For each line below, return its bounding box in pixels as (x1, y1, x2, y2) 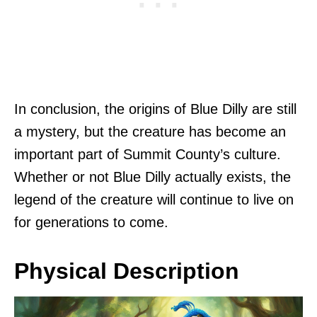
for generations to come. (14, 214, 168, 231)
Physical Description (14, 258, 239, 284)
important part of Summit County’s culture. (14, 146, 281, 163)
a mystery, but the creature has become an (14, 124, 286, 140)
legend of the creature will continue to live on (14, 192, 294, 208)
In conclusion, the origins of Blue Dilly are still (14, 101, 296, 117)
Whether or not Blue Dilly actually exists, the (14, 169, 291, 185)
